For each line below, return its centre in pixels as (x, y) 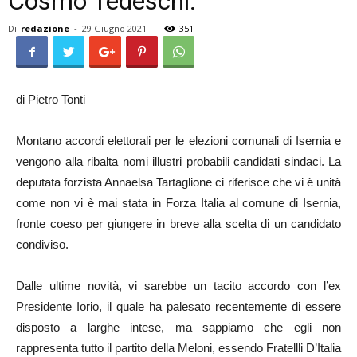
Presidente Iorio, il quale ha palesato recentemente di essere (178, 306)
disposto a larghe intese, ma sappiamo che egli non (178, 327)
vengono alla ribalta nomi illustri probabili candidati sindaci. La (178, 161)
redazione (45, 28)
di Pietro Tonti (51, 99)
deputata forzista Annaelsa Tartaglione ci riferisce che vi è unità (178, 182)
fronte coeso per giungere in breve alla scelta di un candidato (178, 224)
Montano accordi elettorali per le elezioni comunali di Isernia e (178, 141)
